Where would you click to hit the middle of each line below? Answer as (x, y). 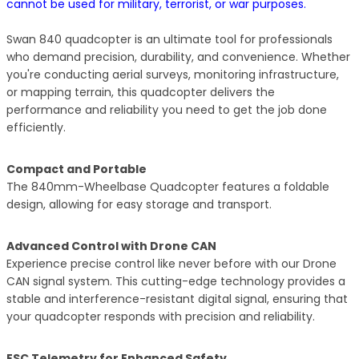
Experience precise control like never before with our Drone (171, 264)
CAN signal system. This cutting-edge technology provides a (176, 282)
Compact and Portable (77, 169)
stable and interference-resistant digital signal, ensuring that (177, 299)
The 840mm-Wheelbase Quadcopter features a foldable (168, 187)
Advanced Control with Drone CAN (111, 246)
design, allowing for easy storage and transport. (139, 205)
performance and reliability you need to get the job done (167, 110)
